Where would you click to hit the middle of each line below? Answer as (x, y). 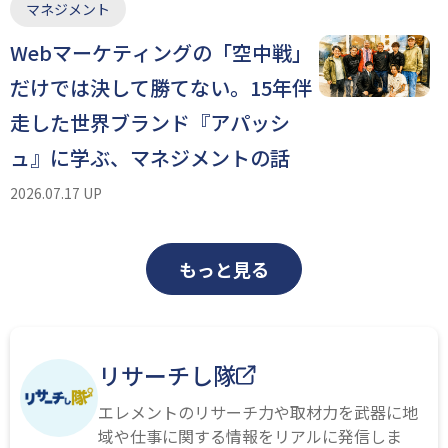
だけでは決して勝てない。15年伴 (161, 87)
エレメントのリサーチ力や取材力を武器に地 (258, 411)
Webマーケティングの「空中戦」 (161, 52)
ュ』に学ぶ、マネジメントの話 (150, 157)
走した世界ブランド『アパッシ (150, 122)
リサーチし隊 (167, 374)
